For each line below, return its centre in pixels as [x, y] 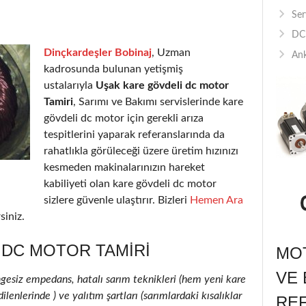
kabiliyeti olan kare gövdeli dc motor [130, 183]
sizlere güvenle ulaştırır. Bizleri [117, 200]
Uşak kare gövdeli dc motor [162, 85]
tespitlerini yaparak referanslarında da [134, 134]
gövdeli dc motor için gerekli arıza [124, 118]
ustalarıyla [70, 85]
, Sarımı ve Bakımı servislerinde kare [158, 101]
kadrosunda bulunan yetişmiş [113, 69]
